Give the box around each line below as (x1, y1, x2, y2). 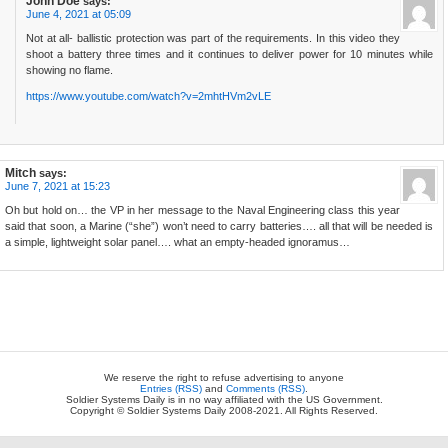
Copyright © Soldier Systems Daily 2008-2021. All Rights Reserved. (70, 405, 378, 417)
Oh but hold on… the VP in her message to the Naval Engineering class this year (5, 204, 400, 217)
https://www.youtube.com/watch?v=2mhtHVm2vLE (26, 90, 271, 103)
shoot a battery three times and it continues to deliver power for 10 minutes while (26, 48, 433, 61)
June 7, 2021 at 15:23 (5, 180, 110, 193)
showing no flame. (26, 64, 113, 77)
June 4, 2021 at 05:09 (26, 8, 131, 21)
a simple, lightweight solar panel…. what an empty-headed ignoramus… (5, 236, 350, 249)
